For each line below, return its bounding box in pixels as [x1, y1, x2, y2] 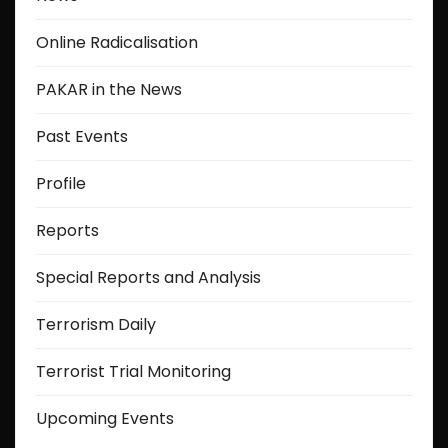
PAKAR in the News [36, 77, 182, 101]
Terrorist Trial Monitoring [36, 359, 231, 383]
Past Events [36, 124, 128, 148]
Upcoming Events [36, 406, 174, 430]
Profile [36, 171, 86, 195]
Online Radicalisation [36, 30, 198, 54]
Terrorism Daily [36, 312, 156, 336]
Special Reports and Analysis [36, 265, 261, 289]
